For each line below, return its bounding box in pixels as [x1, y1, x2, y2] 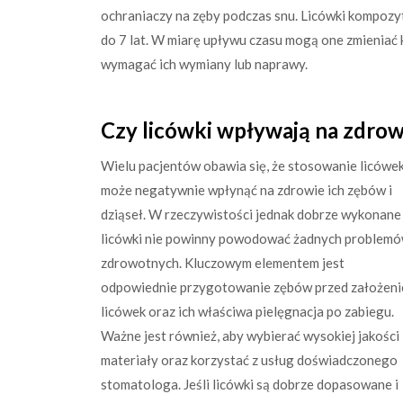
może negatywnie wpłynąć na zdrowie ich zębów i [101, 181, 392, 198]
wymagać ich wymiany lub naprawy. [101, 56, 308, 72]
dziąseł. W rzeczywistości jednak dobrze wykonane [101, 205, 401, 222]
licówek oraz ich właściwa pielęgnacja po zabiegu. [101, 302, 394, 319]
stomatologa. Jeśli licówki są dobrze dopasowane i [101, 375, 399, 392]
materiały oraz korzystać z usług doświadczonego [101, 351, 398, 368]
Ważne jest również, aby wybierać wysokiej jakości [101, 327, 399, 344]
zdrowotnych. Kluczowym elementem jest [101, 254, 345, 271]
